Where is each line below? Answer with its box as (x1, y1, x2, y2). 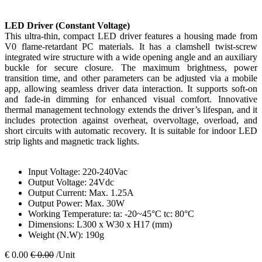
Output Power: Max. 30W (28, 198, 127, 209)
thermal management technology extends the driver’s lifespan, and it (5, 105, 257, 115)
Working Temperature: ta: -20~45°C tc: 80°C (28, 209, 196, 219)
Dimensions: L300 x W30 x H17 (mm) (28, 219, 174, 230)
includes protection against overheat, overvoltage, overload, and (5, 115, 257, 126)
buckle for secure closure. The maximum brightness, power (5, 63, 257, 73)
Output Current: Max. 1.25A (28, 188, 136, 198)
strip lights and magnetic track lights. (5, 136, 142, 147)
